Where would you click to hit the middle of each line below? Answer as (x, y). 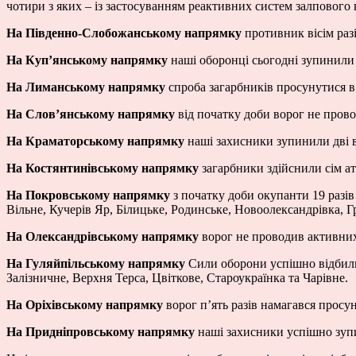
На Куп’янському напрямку (87, 60)
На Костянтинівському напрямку (103, 168)
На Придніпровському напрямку (101, 331)
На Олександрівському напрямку (103, 236)
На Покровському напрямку (88, 195)
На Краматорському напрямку (95, 141)
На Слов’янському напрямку (91, 114)
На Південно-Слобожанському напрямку (124, 33)
